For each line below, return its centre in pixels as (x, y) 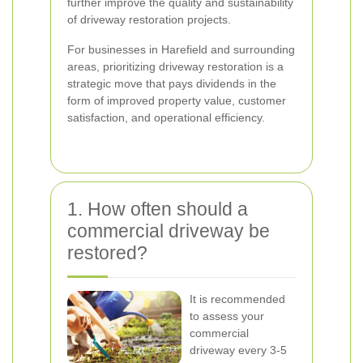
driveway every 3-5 (238, 350)
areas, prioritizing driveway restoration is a (175, 66)
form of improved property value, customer (177, 100)
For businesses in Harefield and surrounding (181, 49)
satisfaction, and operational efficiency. (166, 117)
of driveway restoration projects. (149, 19)
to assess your (227, 316)
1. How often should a (158, 209)
